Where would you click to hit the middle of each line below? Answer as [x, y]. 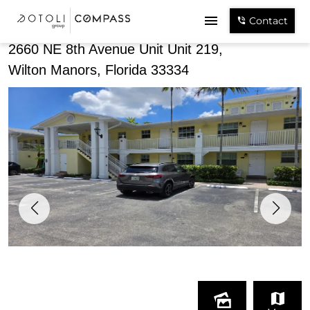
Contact [267, 21]
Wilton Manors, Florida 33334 [99, 70]
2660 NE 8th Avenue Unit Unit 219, [116, 49]
